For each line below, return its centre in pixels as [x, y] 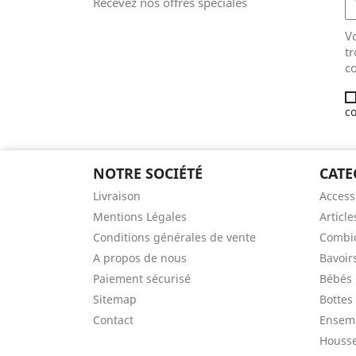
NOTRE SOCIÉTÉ [148, 173]
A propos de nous [140, 258]
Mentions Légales [140, 217]
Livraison [117, 196]
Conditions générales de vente [174, 237]
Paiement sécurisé [142, 279]
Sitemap [115, 299]
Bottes [336, 299]
